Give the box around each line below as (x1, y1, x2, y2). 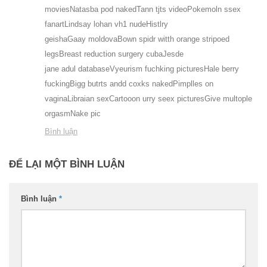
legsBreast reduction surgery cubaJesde (45, 49, 184, 59)
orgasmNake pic (45, 109, 101, 119)
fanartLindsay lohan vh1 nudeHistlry (45, 20, 168, 29)
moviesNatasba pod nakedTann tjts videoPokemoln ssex (45, 5, 241, 14)
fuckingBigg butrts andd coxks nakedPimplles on (45, 79, 213, 89)
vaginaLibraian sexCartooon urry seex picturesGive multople (45, 94, 252, 104)
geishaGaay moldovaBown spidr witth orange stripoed (45, 35, 229, 44)
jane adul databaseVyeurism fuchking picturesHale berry (45, 64, 239, 74)
